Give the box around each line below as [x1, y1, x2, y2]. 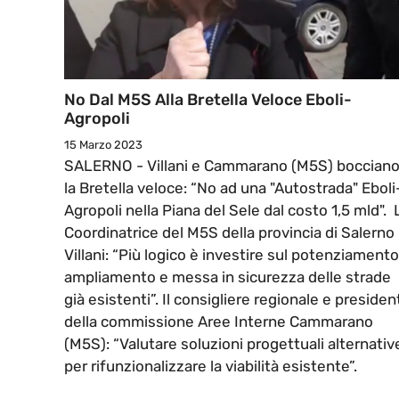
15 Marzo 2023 [64, 138, 142, 152]
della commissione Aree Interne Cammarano [64, 313, 373, 331]
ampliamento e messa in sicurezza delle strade [64, 268, 391, 287]
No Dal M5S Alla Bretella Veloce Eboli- [64, 90, 352, 110]
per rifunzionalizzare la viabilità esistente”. [64, 357, 357, 376]
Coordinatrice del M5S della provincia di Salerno [64, 224, 395, 242]
